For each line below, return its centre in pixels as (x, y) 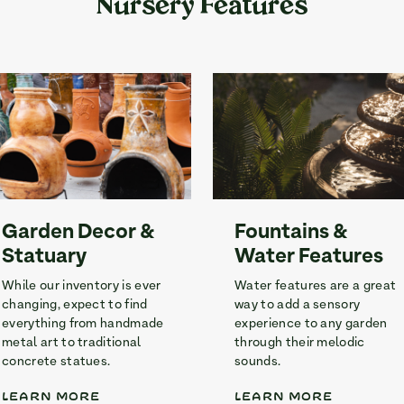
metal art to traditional (72, 344)
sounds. (258, 363)
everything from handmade (83, 325)
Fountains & (291, 234)
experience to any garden (311, 325)
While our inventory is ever (82, 287)
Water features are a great (316, 287)
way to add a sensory (298, 306)
